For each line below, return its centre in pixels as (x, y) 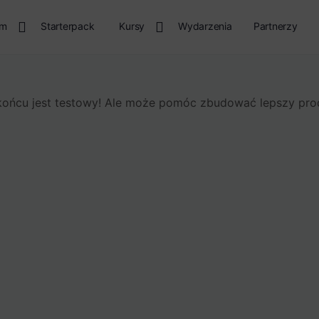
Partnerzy (275, 26)
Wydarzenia (205, 26)
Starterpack (67, 26)
